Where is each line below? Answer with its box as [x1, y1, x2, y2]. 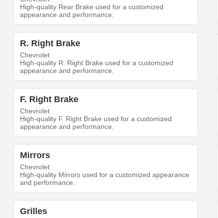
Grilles [20, 206, 48, 217]
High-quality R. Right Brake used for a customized [20, 59, 174, 67]
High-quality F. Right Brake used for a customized [20, 115, 172, 123]
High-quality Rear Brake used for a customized [20, 3, 164, 11]
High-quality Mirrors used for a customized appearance [20, 171, 190, 179]
